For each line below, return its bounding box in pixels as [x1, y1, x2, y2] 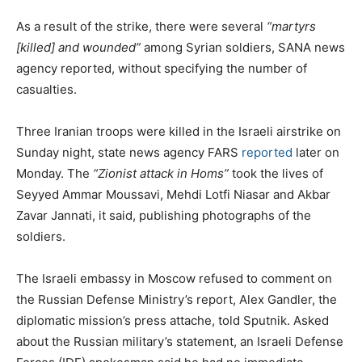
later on [293, 144, 339, 160]
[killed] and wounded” [16, 39, 141, 55]
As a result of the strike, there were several [16, 18, 267, 34]
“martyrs [267, 18, 316, 34]
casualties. [16, 81, 77, 97]
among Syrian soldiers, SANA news [141, 39, 345, 55]
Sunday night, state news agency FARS [16, 144, 242, 160]
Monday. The [16, 165, 93, 181]
